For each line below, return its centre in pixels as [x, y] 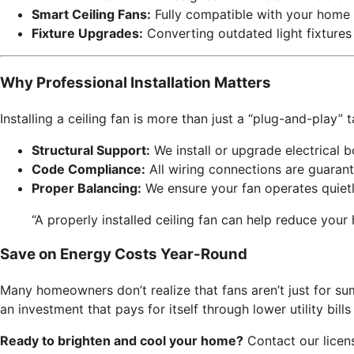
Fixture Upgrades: [87, 34]
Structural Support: [91, 150]
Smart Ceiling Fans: [91, 15]
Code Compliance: [88, 169]
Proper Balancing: [87, 188]
